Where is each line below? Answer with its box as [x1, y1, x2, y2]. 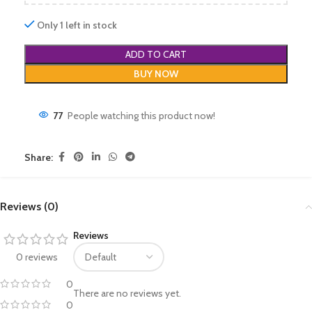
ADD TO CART [125, 48, 187, 61]
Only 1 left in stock [37, 19, 118, 31]
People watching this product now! [68, 109, 215, 122]
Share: [24, 150, 53, 164]
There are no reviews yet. [73, 287, 181, 299]
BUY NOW [134, 68, 178, 80]
